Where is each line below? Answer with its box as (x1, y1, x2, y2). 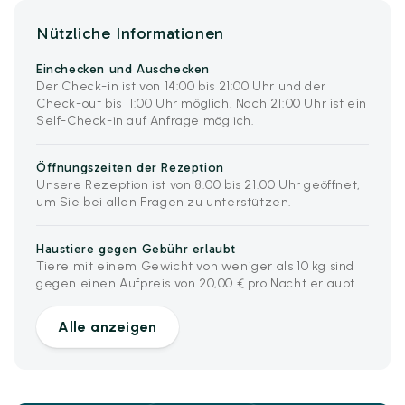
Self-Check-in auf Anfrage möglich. (36, 113, 255, 128)
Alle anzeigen (58, 318, 157, 335)
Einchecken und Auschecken (36, 61, 210, 77)
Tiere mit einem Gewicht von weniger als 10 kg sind (36, 259, 355, 274)
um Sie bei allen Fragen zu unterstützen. (36, 194, 293, 210)
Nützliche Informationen (36, 24, 224, 43)
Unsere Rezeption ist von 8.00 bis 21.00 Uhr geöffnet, (36, 177, 361, 193)
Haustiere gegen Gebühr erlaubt (36, 241, 236, 257)
